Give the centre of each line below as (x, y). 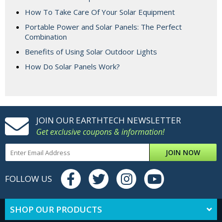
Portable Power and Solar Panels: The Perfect (103, 27)
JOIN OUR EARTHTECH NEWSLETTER (109, 120)
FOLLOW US (28, 179)
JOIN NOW (183, 153)
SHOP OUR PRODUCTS (56, 210)
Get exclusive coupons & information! (100, 132)
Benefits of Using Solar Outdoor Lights (91, 52)
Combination (46, 37)
